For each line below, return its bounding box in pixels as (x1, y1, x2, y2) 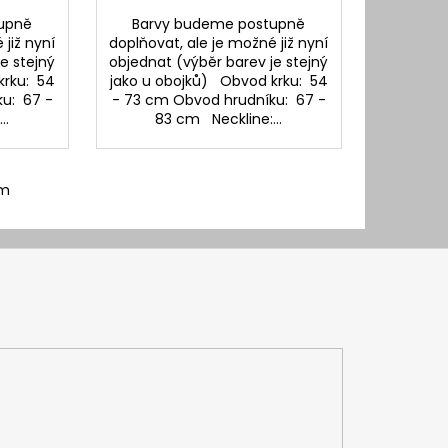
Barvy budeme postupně (132, 13, 306, 34)
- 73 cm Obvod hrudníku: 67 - (111, 89, 326, 110)
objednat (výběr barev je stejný (109, 51, 329, 72)
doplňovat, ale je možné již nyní (109, 32, 329, 53)
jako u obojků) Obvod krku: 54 (109, 70, 328, 91)
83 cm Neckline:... (155, 108, 283, 129)
